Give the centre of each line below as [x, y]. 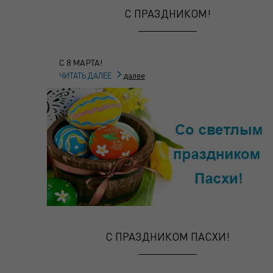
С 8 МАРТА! [81, 62]
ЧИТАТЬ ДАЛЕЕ [85, 76]
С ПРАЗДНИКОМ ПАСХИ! [168, 236]
